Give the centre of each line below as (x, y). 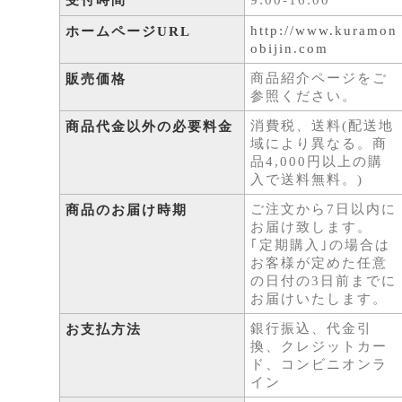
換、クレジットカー (319, 346)
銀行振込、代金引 (312, 328)
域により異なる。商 (319, 144)
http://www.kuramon (324, 31)
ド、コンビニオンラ (319, 364)
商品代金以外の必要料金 (150, 127)
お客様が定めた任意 (319, 263)
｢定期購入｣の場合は (321, 245)
